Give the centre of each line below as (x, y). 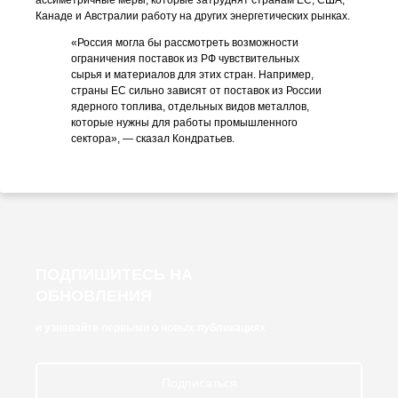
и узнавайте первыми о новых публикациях (151, 328)
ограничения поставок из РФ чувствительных (185, 59)
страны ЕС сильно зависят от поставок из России (196, 91)
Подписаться (199, 383)
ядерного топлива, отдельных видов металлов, (190, 107)
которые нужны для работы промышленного (184, 123)
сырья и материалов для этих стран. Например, (192, 75)
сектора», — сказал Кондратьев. (153, 139)
